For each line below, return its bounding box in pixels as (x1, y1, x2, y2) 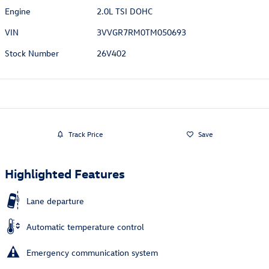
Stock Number (5, 47, 59, 59)
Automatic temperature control (26, 220, 144, 232)
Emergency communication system (26, 246, 158, 258)
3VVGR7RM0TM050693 (97, 26, 187, 38)
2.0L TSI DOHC (97, 5, 153, 17)
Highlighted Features (5, 165, 125, 181)
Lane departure (26, 195, 84, 207)
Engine (5, 5, 31, 17)
